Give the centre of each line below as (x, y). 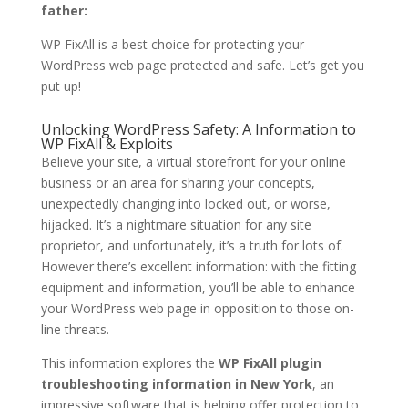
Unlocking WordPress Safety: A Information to (198, 130)
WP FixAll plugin (270, 363)
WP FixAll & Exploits (107, 144)
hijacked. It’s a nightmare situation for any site (176, 225)
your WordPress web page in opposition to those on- (197, 309)
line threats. (75, 330)
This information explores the (129, 363)
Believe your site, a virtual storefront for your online (193, 162)
